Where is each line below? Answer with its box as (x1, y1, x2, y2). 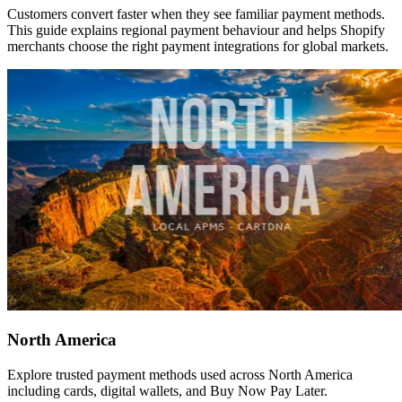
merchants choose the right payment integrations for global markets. (7, 38, 389, 54)
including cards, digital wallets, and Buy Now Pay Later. (7, 383, 328, 399)
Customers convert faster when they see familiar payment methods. (7, 5, 385, 22)
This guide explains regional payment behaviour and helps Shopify (7, 22, 385, 38)
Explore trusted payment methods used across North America (7, 367, 353, 383)
